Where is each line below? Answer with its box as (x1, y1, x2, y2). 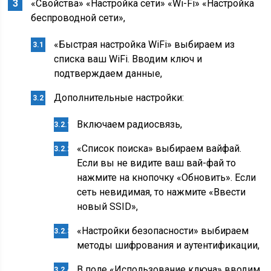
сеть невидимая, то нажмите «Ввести (77, 186, 246, 198)
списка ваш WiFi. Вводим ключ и (54, 53, 203, 65)
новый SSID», (77, 201, 139, 212)
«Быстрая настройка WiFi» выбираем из (54, 39, 235, 50)
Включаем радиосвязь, (77, 119, 183, 130)
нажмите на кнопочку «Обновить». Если (77, 172, 256, 183)
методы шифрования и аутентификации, (77, 240, 260, 251)
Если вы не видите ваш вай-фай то (77, 157, 237, 169)
